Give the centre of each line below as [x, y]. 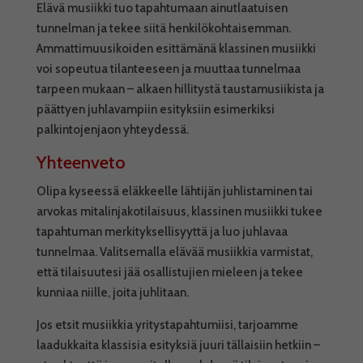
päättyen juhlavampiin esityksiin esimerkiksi [155, 109]
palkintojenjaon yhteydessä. [112, 130]
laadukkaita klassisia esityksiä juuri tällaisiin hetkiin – [178, 345]
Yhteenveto [81, 162]
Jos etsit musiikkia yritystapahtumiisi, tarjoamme [167, 325]
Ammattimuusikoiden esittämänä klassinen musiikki [176, 49]
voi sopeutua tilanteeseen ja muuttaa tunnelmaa [168, 69]
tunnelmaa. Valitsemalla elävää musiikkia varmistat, [174, 252]
